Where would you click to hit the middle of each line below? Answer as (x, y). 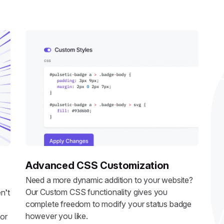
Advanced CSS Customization (97, 165)
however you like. (56, 216)
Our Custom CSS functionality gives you (96, 192)
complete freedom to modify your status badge (108, 204)
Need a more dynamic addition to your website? (109, 180)
